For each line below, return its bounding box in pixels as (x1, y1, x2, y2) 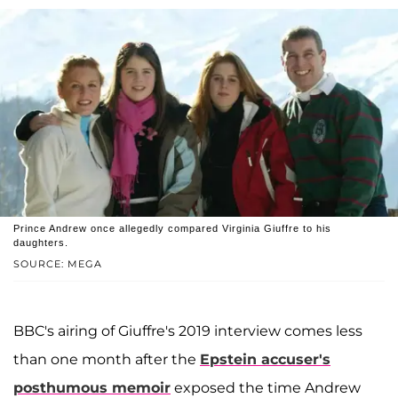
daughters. (13, 237, 68, 249)
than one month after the (13, 351, 200, 369)
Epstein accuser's (200, 351, 330, 369)
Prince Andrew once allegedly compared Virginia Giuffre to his (13, 223, 331, 235)
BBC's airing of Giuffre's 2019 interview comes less (13, 322, 362, 340)
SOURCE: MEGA (13, 258, 102, 271)
